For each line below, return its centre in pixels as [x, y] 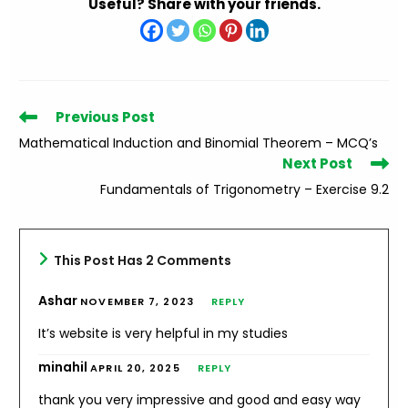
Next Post [317, 163]
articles [42, 150]
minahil [65, 367]
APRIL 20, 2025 [135, 368]
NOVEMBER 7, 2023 [137, 301]
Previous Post [106, 117]
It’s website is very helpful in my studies [163, 333]
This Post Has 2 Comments [143, 260]
